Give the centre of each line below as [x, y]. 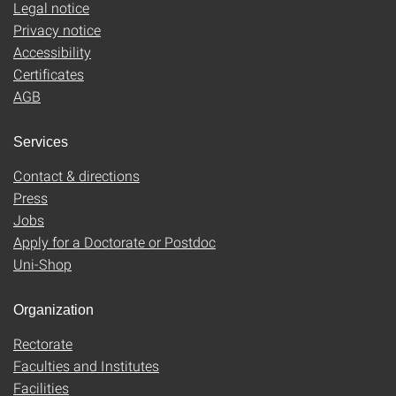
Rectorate [43, 343]
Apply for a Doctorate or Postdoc [114, 241]
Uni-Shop [42, 263]
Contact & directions [76, 175]
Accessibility [52, 51]
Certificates [49, 73]
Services [41, 141]
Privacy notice [57, 29]
